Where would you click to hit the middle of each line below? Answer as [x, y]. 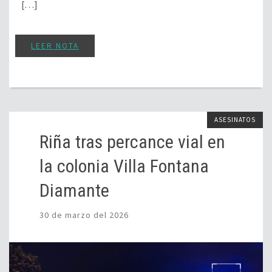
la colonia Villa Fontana [124, 166]
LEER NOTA [55, 46]
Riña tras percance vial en [132, 141]
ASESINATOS [235, 119]
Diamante [74, 190]
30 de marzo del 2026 [84, 215]
